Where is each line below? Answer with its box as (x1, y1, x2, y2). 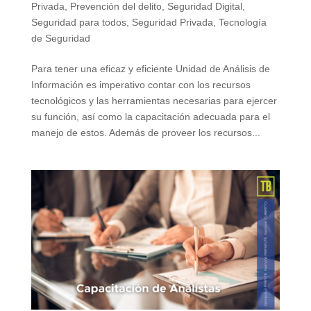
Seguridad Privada (131, 16, 213, 28)
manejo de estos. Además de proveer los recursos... (31, 126, 260, 138)
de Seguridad (31, 32, 90, 44)
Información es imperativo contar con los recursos (31, 78, 251, 90)
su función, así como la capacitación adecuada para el (31, 110, 270, 122)
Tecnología (218, 16, 267, 28)
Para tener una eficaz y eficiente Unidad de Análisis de (31, 62, 270, 74)
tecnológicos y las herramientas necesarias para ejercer (31, 94, 277, 106)
